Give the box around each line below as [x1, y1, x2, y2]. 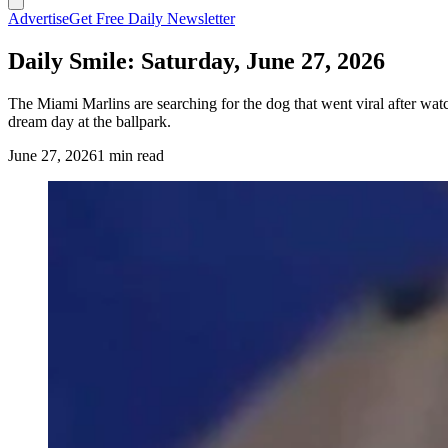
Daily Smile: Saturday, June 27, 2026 [8, 47, 385, 74]
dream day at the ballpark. [8, 112, 171, 130]
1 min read [97, 146, 164, 164]
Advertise [8, 10, 69, 27]
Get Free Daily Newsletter [69, 10, 235, 27]
